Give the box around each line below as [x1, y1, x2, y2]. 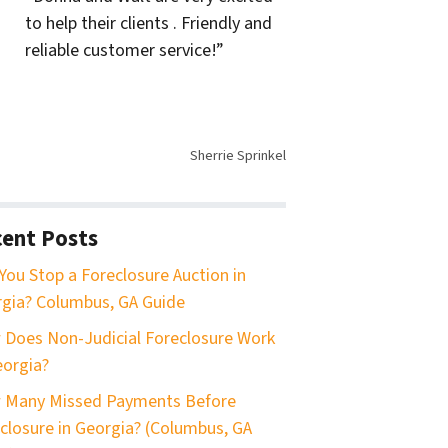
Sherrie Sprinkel [190, 144, 286, 166]
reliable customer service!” [24, 37, 224, 63]
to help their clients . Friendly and [24, 10, 272, 36]
